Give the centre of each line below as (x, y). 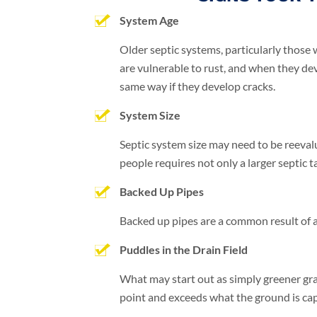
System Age (150, 20)
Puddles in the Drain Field (184, 249)
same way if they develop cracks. (198, 86)
